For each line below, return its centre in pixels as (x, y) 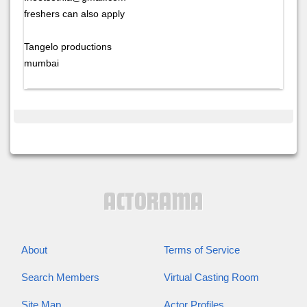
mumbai (41, 63)
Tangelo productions (68, 46)
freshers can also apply (74, 13)
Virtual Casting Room (211, 278)
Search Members (60, 278)
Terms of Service (202, 250)
